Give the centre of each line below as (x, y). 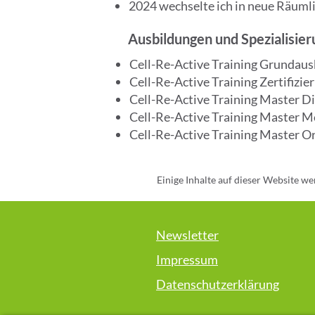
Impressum (187, 259)
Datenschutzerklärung (218, 284)
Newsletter (187, 235)
